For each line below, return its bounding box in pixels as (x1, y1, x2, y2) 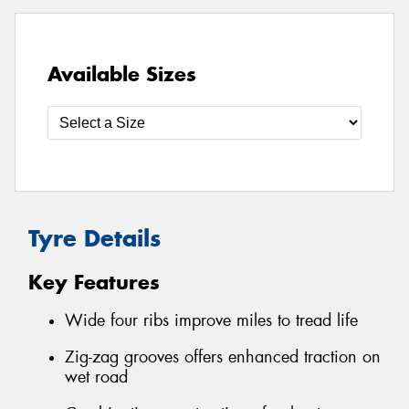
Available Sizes (47, 61, 196, 88)
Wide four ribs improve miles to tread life (65, 309, 358, 332)
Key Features (28, 268, 160, 295)
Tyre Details (28, 224, 161, 254)
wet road (65, 366, 128, 389)
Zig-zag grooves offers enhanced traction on (65, 346, 381, 369)
